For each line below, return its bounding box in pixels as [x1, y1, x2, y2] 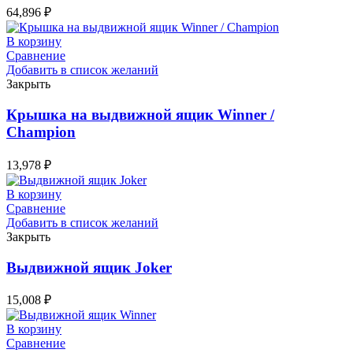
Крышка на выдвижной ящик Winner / [6, 106, 274, 124]
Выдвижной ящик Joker [6, 258, 172, 276]
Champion [6, 124, 76, 141]
